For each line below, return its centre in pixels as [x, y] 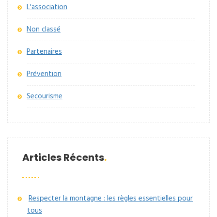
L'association [47, 8]
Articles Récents [63, 158]
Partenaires [44, 52]
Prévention [44, 74]
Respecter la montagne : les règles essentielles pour [111, 199]
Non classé [44, 30]
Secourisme [45, 97]
